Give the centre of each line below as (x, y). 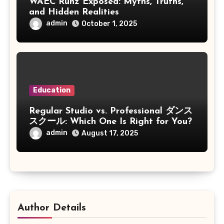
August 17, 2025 (109, 133)
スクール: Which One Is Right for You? (110, 122)
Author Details (52, 208)
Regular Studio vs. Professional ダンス (110, 111)
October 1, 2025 (109, 23)
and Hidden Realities (74, 12)
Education (51, 90)
